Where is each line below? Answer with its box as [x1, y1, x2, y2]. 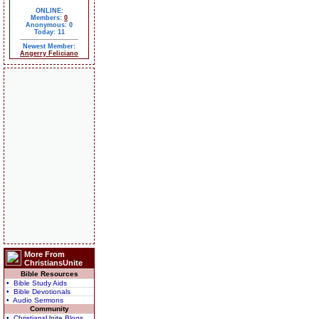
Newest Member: [23, 43, 75, 50]
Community [29, 305, 69, 313]
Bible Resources [20, 270, 78, 278]
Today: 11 [33, 28, 65, 36]
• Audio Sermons [6, 296, 63, 304]
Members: [31, 14, 64, 21]
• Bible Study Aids [6, 279, 67, 287]
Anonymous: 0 [26, 21, 73, 28]
